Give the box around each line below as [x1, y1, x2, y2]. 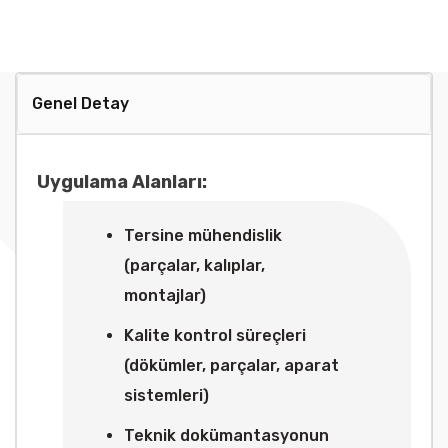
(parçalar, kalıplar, [124, 256, 265, 275]
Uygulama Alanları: [37, 171, 207, 193]
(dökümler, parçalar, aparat [124, 356, 339, 375]
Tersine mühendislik [124, 226, 282, 245]
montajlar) [124, 286, 206, 305]
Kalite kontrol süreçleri [124, 326, 306, 345]
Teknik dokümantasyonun [124, 426, 329, 445]
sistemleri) [124, 386, 209, 405]
